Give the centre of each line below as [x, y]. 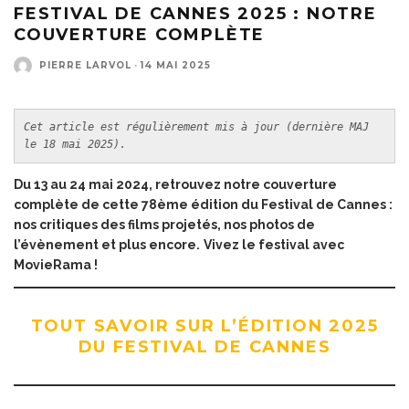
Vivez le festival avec [274, 244]
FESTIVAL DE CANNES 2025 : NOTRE [195, 13]
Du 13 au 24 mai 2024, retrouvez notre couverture [175, 184]
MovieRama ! [56, 264]
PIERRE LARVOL [85, 66]
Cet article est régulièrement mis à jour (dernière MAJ [196, 126]
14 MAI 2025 [176, 66]
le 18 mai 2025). [75, 144]
